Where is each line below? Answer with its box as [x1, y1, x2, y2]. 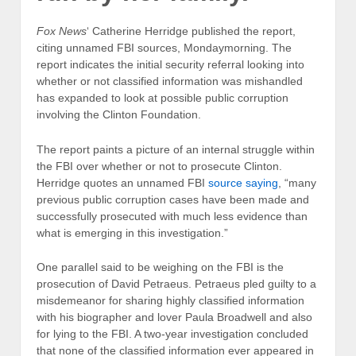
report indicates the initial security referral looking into [37, 58, 304, 72]
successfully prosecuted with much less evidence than [37, 209, 308, 222]
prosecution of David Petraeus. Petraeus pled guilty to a [37, 277, 316, 290]
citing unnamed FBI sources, [37, 41, 184, 55]
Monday [184, 41, 224, 55]
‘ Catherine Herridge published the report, [87, 25, 296, 38]
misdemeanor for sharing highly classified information [37, 293, 304, 307]
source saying [208, 176, 278, 189]
